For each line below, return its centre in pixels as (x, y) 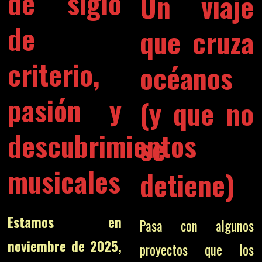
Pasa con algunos (196, 226)
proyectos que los (196, 250)
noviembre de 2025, (65, 246)
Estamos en (65, 222)
